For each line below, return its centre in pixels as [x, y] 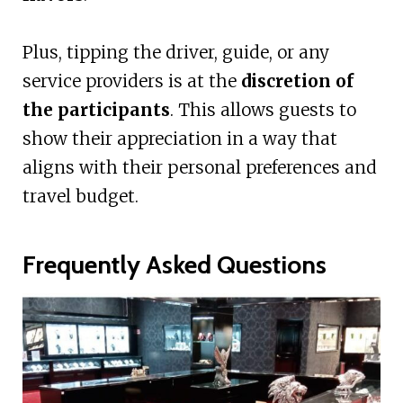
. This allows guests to [263, 109]
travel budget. [80, 196]
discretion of [297, 81]
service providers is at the [131, 81]
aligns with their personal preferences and [199, 167]
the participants [96, 109]
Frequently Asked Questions [174, 264]
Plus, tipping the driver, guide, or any [175, 52]
